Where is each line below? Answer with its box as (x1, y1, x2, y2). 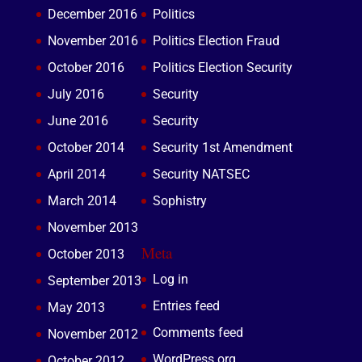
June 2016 (47, 112, 108, 128)
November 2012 (47, 326, 138, 342)
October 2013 (47, 246, 124, 262)
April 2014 (47, 166, 106, 182)
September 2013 (47, 272, 141, 288)
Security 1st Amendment (152, 139, 293, 155)
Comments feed (152, 324, 243, 340)
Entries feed (152, 297, 220, 314)
